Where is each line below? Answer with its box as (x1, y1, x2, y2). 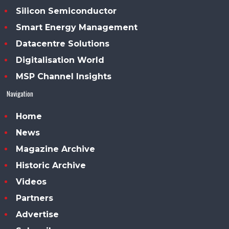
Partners (16, 193, 54, 203)
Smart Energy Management (16, 22, 138, 32)
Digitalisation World (16, 55, 105, 65)
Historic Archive (16, 160, 86, 170)
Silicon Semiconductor (16, 6, 117, 16)
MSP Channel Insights (16, 71, 112, 81)
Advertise (16, 209, 59, 219)
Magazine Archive (16, 144, 96, 154)
